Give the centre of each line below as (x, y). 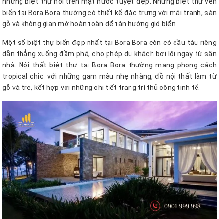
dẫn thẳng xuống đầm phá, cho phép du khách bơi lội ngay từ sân (109, 54)
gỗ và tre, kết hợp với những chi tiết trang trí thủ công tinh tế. (102, 88)
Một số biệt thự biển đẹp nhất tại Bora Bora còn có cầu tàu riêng (109, 43)
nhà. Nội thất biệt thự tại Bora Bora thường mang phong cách (109, 65)
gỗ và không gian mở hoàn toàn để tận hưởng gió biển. (91, 24)
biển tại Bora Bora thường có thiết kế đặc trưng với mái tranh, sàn (109, 13)
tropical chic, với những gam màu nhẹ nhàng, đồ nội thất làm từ (109, 77)
